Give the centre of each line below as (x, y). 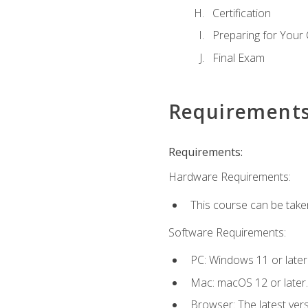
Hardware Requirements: (229, 177)
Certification (241, 13)
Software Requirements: (227, 232)
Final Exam (238, 57)
